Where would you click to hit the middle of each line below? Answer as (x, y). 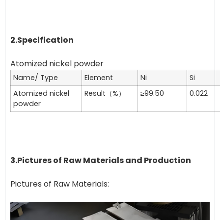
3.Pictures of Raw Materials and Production (101, 161)
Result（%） (105, 94)
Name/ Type (36, 78)
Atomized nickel (41, 94)
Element (99, 78)
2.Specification (42, 40)
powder (27, 104)
